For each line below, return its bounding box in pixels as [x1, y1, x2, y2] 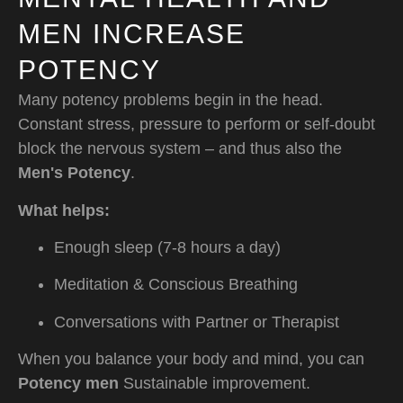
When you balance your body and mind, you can [18, 350, 364, 369]
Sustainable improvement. [119, 374, 310, 393]
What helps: [18, 201, 110, 219]
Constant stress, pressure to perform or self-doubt [18, 115, 375, 134]
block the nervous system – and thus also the [18, 139, 342, 158]
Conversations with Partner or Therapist [54, 312, 339, 331]
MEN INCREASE [18, 19, 246, 49]
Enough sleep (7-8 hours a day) [54, 238, 281, 257]
